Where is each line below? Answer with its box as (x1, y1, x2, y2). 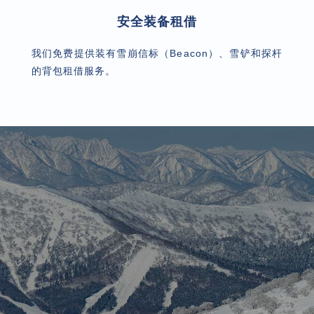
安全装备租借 (116, 14, 198, 29)
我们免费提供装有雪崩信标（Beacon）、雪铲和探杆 (31, 47, 283, 59)
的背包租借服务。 (31, 64, 116, 76)
